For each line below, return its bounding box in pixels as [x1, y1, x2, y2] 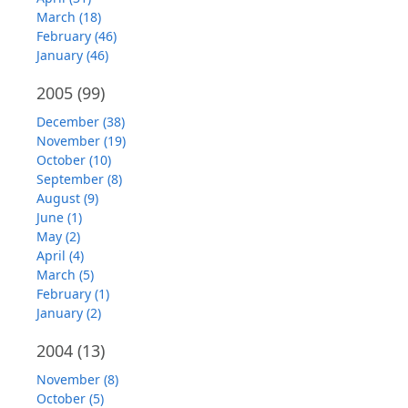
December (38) [36, 113, 125, 131]
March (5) [36, 266, 94, 284]
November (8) [36, 371, 118, 389]
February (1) [36, 285, 109, 303]
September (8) [36, 170, 122, 189]
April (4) [36, 247, 84, 265]
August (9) [36, 189, 98, 208]
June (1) [36, 209, 82, 227]
